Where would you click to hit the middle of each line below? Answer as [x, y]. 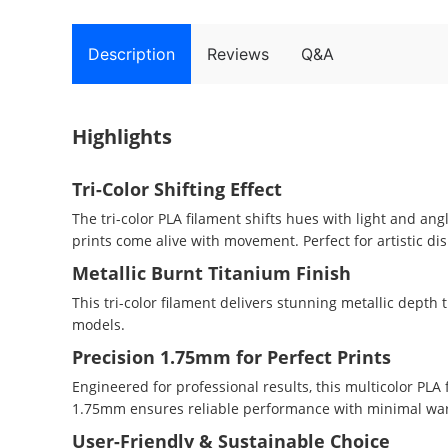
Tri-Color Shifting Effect [177, 189]
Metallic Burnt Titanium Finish [211, 273]
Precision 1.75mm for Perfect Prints [231, 357]
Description [131, 54]
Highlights [122, 136]
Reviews [238, 54]
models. [98, 324]
